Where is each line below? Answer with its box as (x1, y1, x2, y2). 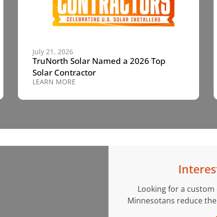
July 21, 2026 (32, 46, 74, 56)
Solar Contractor (32, 66, 96, 78)
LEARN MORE (32, 77, 76, 86)
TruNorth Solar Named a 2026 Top (32, 55, 166, 66)
